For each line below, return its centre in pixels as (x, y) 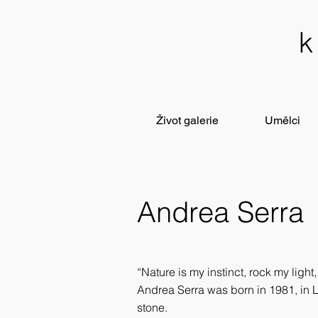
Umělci (283, 120)
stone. (152, 307)
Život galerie (188, 120)
